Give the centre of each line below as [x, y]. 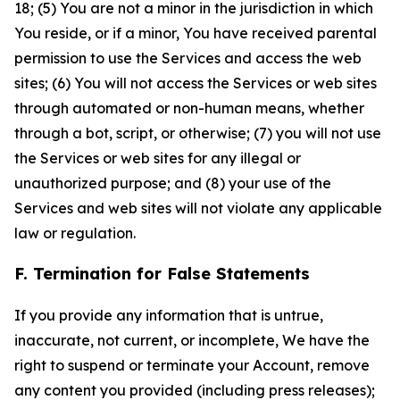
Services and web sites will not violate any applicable [198, 208]
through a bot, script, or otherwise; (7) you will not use [198, 133]
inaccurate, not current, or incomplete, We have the [192, 340]
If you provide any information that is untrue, [169, 315]
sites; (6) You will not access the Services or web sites [196, 83]
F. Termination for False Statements [162, 274]
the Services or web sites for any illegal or [158, 158]
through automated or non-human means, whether [189, 108]
